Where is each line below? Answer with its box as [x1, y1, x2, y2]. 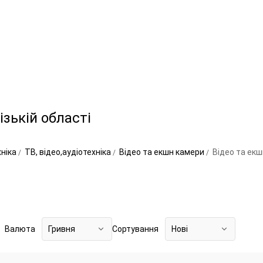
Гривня [48, 224, 75, 234]
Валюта [5, 224, 35, 234]
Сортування [112, 224, 159, 234]
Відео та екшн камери [119, 147, 206, 157]
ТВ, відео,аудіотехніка [25, 147, 113, 157]
